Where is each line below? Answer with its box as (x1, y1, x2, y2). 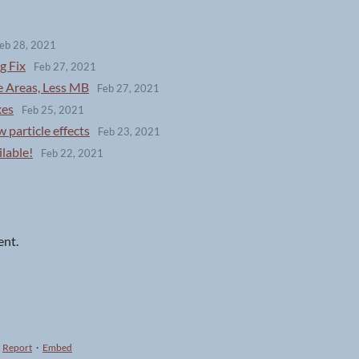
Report (2, 341, 32, 353)
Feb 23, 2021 (98, 125, 160, 139)
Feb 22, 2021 (41, 147, 103, 160)
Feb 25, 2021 (22, 103, 84, 117)
